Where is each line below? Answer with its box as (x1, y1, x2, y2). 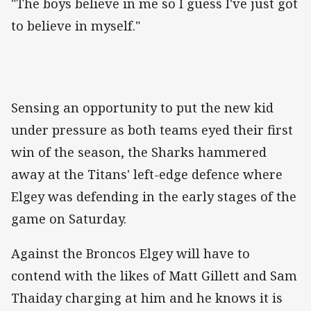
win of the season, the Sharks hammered (11, 144, 267, 161)
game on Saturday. (11, 210, 126, 228)
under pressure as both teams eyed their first (11, 121, 293, 139)
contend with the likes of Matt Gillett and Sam (11, 267, 297, 285)
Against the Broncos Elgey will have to (11, 245, 250, 262)
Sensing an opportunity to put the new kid (11, 99, 274, 117)
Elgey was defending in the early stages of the (11, 188, 296, 205)
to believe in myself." (11, 17, 140, 35)
